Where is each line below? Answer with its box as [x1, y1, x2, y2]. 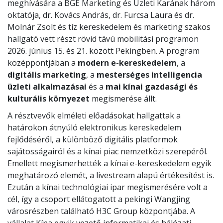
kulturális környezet [7, 93, 90, 104]
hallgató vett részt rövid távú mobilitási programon [7, 33, 199, 44]
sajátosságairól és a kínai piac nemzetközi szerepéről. [7, 146, 208, 157]
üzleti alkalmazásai [7, 81, 87, 92]
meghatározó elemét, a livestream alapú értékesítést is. [7, 170, 214, 181]
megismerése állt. [90, 93, 159, 104]
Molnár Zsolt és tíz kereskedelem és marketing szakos [7, 21, 211, 32]
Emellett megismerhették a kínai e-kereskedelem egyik [7, 158, 212, 169]
